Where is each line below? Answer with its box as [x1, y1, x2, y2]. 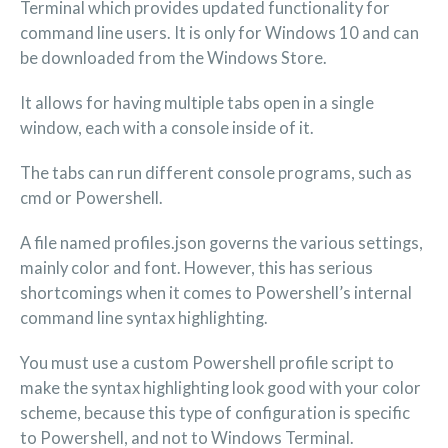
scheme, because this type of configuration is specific [20, 403, 410, 423]
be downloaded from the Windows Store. [20, 48, 327, 68]
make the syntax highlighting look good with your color [20, 378, 421, 398]
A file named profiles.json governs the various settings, [20, 233, 423, 253]
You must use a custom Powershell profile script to [20, 353, 394, 373]
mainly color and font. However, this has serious [20, 258, 373, 278]
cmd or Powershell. [20, 188, 163, 208]
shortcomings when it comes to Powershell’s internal [20, 283, 412, 303]
